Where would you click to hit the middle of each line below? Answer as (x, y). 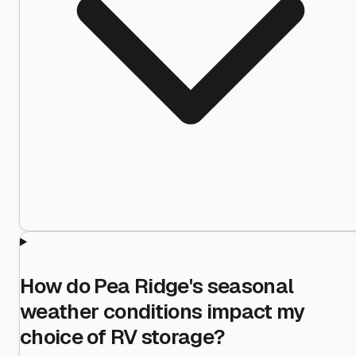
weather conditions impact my (163, 311)
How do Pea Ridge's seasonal (157, 286)
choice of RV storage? (123, 337)
